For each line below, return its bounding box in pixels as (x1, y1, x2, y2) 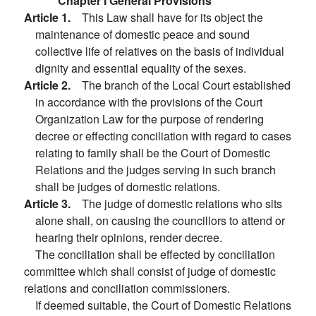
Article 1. (24, 9, 82, 25)
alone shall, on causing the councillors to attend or (35, 212, 285, 229)
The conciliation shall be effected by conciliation (35, 246, 275, 262)
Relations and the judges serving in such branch (35, 162, 276, 178)
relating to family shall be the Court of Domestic (35, 145, 270, 161)
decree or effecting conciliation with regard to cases (35, 128, 291, 144)
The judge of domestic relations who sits (82, 195, 282, 212)
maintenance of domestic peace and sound (35, 26, 250, 42)
